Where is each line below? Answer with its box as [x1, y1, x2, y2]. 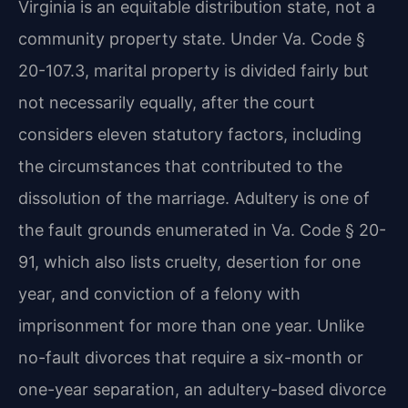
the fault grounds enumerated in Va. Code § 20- [18, 219, 386, 240]
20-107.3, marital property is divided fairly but [18, 60, 369, 80]
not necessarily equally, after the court [18, 92, 315, 112]
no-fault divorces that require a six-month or [18, 347, 363, 367]
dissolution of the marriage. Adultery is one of [18, 188, 370, 208]
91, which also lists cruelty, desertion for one [18, 251, 361, 271]
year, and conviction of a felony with [18, 283, 301, 303]
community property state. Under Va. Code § [18, 28, 365, 48]
